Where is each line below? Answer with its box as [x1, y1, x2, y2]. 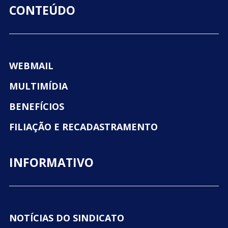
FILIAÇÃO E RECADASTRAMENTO [9, 121, 158, 133]
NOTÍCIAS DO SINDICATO [9, 212, 124, 224]
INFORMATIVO [9, 154, 94, 170]
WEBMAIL [9, 60, 53, 72]
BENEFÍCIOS [9, 100, 64, 112]
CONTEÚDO [9, 2, 75, 18]
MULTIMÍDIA [9, 80, 68, 92]
